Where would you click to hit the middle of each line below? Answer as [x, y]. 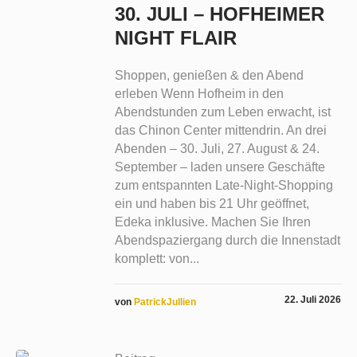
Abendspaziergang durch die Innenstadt [227, 241]
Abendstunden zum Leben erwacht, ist [222, 112]
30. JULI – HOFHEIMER [219, 14]
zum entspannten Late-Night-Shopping [224, 186]
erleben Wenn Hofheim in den [199, 94]
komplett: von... [157, 259]
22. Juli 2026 [313, 300]
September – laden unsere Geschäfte [220, 167]
